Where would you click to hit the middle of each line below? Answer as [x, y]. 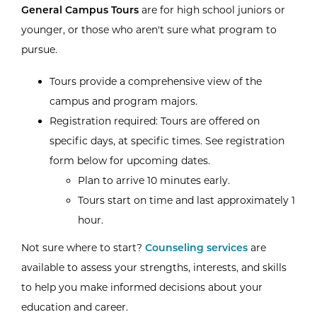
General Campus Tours [80, 10]
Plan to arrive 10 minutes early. [154, 181]
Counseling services [196, 248]
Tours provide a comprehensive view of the [156, 82]
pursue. [39, 49]
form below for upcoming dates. [130, 161]
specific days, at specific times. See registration [167, 141]
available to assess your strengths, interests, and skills [154, 268]
